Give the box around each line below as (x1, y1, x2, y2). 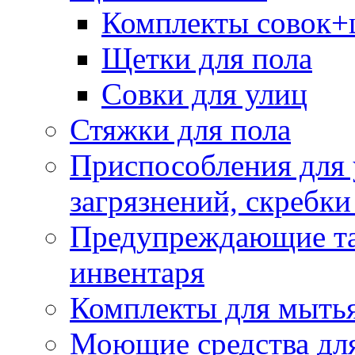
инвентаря (70, 254, 204, 289)
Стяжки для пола (70, 112, 291, 147)
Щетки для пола (101, 40, 312, 75)
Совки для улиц (101, 76, 307, 111)
